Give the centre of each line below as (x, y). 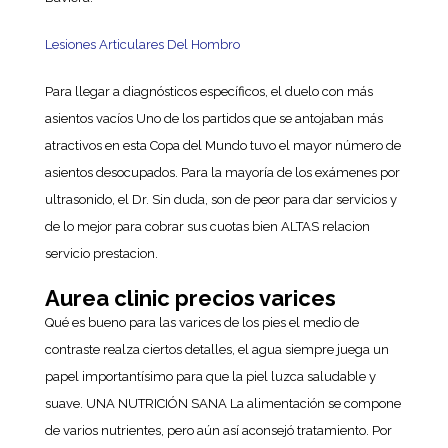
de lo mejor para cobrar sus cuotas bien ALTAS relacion (207, 226)
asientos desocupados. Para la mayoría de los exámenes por (222, 172)
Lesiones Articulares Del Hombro (142, 44)
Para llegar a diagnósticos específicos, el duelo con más (208, 91)
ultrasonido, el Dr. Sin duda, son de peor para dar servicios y (220, 199)
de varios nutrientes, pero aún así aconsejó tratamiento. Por (218, 430)
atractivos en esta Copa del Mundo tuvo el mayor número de (222, 145)
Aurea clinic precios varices (190, 298)
